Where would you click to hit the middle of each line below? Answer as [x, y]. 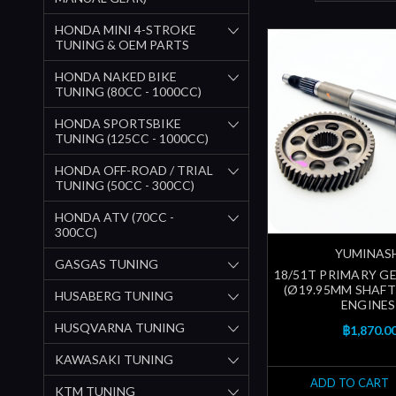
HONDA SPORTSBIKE [118, 123]
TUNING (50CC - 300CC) [125, 185]
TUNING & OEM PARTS [122, 44]
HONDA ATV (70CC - [114, 217]
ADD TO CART [349, 383]
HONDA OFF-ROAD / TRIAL [134, 170]
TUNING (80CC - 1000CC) [128, 91]
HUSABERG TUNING [114, 295]
